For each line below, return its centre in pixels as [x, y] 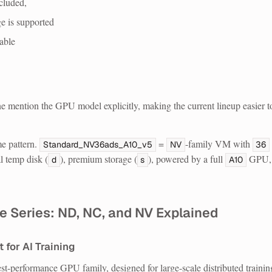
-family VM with [219, 144]
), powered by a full [187, 159]
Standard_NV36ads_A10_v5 [97, 145]
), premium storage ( [98, 159]
